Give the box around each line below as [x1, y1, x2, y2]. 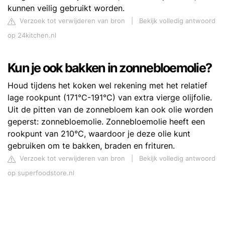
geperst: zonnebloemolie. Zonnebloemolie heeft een [8, 117, 205, 127]
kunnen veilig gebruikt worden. [8, 3, 125, 14]
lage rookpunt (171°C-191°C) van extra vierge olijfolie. [8, 92, 212, 103]
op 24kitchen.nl [8, 32, 56, 40]
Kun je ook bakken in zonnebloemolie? [8, 60, 211, 76]
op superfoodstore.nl [8, 169, 74, 177]
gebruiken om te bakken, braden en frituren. [8, 141, 175, 151]
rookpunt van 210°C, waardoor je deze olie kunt [8, 129, 190, 139]
